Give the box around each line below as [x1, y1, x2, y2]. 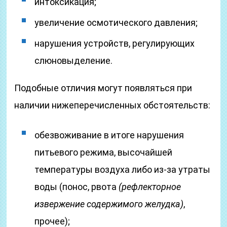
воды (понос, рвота [34, 181, 119, 192]
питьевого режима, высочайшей [34, 147, 173, 158]
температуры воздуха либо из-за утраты [34, 164, 211, 175]
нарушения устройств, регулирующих [34, 38, 195, 49]
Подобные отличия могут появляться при [14, 83, 193, 93]
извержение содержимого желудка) [34, 199, 184, 209]
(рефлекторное [119, 181, 181, 192]
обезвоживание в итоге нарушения [34, 130, 184, 140]
